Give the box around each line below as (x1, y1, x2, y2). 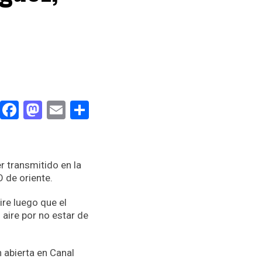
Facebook (19, 99, 96, 122)
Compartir (89, 99, 171, 122)
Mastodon (42, 99, 125, 122)
